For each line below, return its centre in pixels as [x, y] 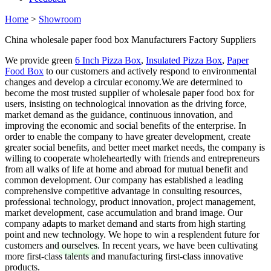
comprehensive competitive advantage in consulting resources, [123, 191]
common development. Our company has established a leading [124, 180]
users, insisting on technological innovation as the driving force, [126, 104]
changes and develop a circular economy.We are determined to [124, 82]
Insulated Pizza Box [184, 60]
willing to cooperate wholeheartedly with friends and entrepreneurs [132, 158]
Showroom [60, 19]
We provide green [40, 60]
